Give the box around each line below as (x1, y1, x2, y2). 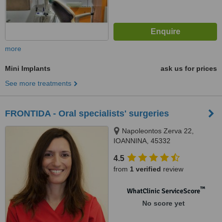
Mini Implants (5, 64, 51, 72)
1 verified (130, 165, 161, 173)
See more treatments (5, 79, 71, 87)
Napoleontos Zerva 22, (122, 127, 194, 135)
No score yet (142, 199, 185, 207)
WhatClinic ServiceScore (126, 187, 200, 195)
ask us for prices (161, 64, 217, 72)
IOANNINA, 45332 (113, 137, 170, 145)
